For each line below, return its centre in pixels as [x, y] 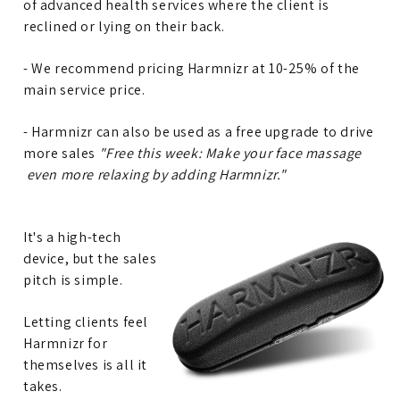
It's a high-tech [72, 237]
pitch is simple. [73, 279]
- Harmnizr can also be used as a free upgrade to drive [199, 131]
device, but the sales [90, 258]
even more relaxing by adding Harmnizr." [155, 174]
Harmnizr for [66, 343]
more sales [61, 153]
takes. [43, 386]
